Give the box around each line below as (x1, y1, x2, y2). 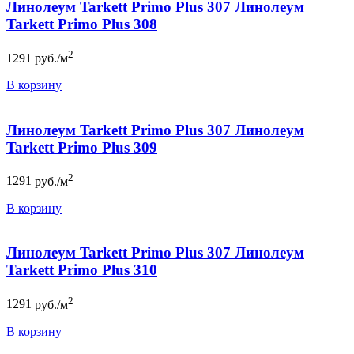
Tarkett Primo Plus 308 (6, 15, 157, 32)
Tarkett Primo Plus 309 (6, 138, 157, 156)
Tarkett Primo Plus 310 (6, 262, 157, 279)
